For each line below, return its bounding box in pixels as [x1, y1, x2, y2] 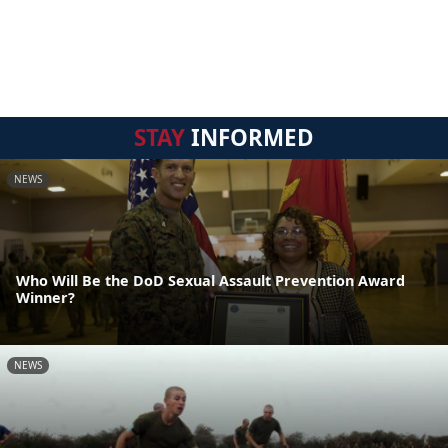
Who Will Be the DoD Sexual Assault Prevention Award [16, 271, 405, 291]
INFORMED [185, 121, 314, 153]
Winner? [16, 288, 75, 308]
